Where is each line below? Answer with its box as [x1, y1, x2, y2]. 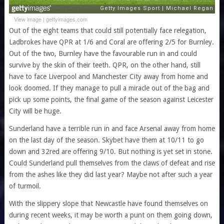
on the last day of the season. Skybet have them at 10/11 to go [8, 135, 204, 144]
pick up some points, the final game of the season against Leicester [8, 95, 213, 103]
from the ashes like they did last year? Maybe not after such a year [8, 170, 212, 178]
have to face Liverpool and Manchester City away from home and [8, 72, 208, 80]
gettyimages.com [45, 14, 87, 23]
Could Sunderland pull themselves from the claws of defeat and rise [8, 158, 215, 167]
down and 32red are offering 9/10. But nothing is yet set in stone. [8, 147, 212, 155]
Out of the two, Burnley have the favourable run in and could [8, 49, 197, 57]
